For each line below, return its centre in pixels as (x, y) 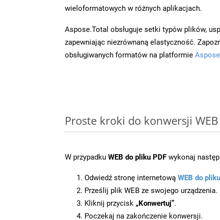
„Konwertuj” (155, 203)
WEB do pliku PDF (137, 157)
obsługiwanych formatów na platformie (130, 55)
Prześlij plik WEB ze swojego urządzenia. (151, 190)
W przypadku (86, 157)
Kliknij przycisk (110, 203)
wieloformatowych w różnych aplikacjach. (133, 8)
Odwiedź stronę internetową (131, 178)
